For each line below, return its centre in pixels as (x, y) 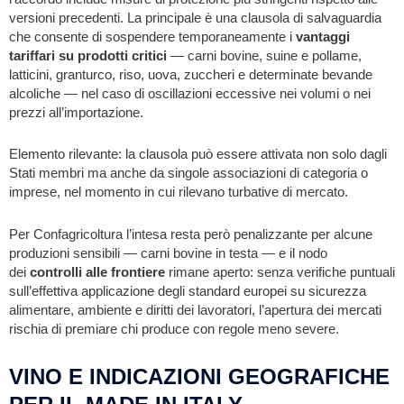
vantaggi (323, 37)
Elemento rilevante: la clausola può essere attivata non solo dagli (198, 155)
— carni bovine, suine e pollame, (264, 55)
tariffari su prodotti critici (88, 55)
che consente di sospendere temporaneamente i (152, 37)
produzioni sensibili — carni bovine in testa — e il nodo (168, 254)
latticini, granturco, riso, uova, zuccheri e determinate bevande (191, 74)
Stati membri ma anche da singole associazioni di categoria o (188, 174)
